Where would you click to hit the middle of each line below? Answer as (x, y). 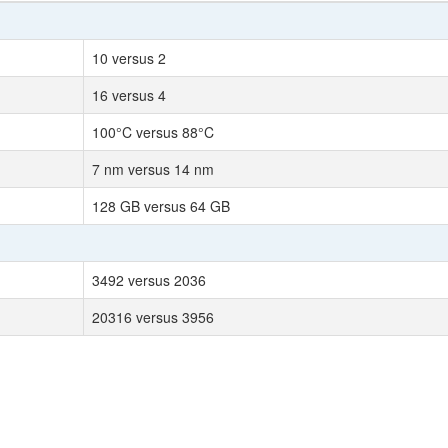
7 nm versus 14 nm (153, 169)
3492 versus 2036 (149, 280)
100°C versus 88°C (153, 132)
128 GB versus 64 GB (161, 206)
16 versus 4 (129, 95)
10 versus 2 (129, 58)
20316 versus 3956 (153, 317)
